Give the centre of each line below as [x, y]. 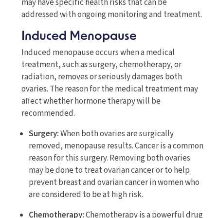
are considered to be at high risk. [87, 195]
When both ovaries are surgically [116, 134]
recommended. [49, 114]
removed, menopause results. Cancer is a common [116, 146]
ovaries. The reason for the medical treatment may [109, 89]
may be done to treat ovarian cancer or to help [109, 171]
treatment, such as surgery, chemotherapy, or [101, 65]
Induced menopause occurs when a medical [98, 53]
